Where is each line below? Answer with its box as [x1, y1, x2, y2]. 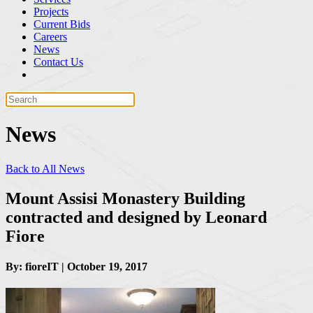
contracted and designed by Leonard [6, 208, 267, 226]
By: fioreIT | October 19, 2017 [6, 261, 147, 273]
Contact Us [34, 56, 83, 68]
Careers [34, 31, 67, 43]
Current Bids [34, 18, 90, 30]
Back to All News [6, 162, 85, 175]
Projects [34, 6, 68, 17]
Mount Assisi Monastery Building [6, 189, 245, 208]
